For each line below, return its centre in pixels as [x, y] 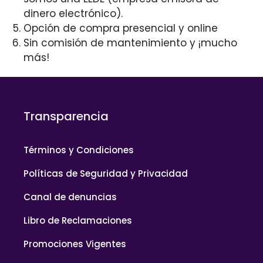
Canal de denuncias [70, 197]
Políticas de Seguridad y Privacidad [106, 174]
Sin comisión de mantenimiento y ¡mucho [130, 43]
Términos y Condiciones [79, 150]
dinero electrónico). [73, 14]
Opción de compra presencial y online [121, 28]
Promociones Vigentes [75, 244]
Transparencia [66, 117]
